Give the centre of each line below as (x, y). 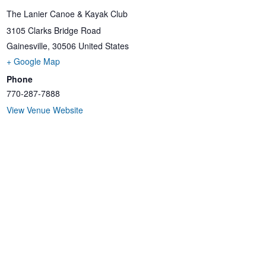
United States (103, 45)
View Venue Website (45, 110)
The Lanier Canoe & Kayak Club (67, 13)
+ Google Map (33, 61)
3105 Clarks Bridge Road (53, 30)
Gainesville (27, 45)
